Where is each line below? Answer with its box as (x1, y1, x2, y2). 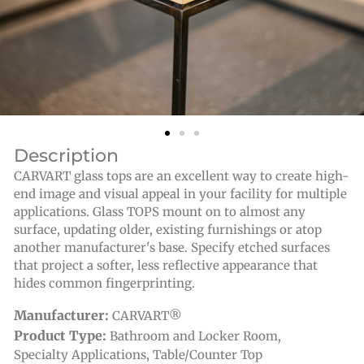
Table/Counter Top (153, 347, 262, 362)
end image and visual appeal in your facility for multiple (14, 186, 347, 201)
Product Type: (14, 327, 110, 344)
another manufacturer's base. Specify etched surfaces (14, 240, 330, 255)
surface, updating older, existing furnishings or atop (14, 222, 322, 237)
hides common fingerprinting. (14, 275, 195, 291)
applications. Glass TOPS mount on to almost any (14, 204, 305, 219)
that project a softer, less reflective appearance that (14, 258, 318, 273)
